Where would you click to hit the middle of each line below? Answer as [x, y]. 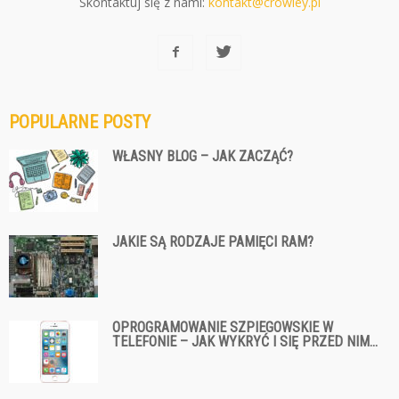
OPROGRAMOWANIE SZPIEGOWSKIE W [223, 327]
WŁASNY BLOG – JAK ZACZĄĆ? [203, 156]
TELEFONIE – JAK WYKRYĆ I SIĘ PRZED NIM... [245, 341]
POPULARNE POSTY [80, 122]
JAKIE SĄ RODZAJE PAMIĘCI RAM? [213, 241]
